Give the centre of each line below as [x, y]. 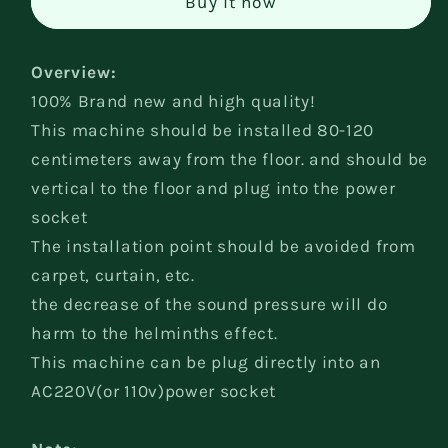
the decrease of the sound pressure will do [209, 303]
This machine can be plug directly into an [206, 361]
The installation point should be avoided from [223, 245]
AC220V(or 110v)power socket [153, 390]
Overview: [74, 71]
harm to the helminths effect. [154, 332]
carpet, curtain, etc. [113, 274]
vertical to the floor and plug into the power [213, 187]
